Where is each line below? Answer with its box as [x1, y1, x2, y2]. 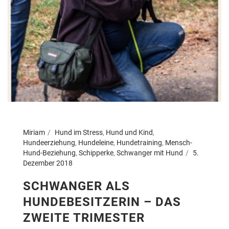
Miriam [23, 128, 45, 136]
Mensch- [165, 138, 192, 147]
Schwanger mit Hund [117, 148, 183, 157]
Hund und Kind [106, 128, 153, 136]
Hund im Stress [55, 128, 103, 136]
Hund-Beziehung [23, 148, 76, 157]
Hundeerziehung [23, 138, 75, 147]
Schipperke [79, 148, 113, 157]
